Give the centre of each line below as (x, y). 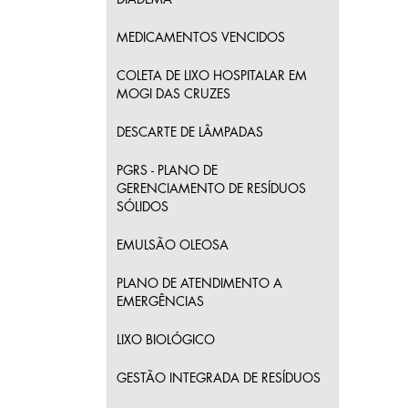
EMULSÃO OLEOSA (173, 245)
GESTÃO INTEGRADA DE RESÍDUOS (219, 378)
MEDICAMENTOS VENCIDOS (201, 37)
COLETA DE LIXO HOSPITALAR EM (212, 76)
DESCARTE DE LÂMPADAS (190, 132)
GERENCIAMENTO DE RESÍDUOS (211, 189)
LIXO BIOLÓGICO (166, 340)
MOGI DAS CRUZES (173, 94)
